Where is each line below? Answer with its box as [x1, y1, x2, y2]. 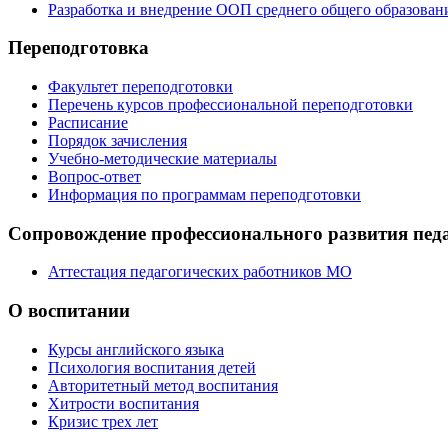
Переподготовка [8, 37, 149, 59]
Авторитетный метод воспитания [48, 376, 278, 394]
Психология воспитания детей [48, 358, 256, 376]
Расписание [48, 113, 128, 131]
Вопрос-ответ [48, 167, 141, 185]
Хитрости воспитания [48, 394, 199, 412]
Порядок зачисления [48, 131, 187, 149]
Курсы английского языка [48, 340, 224, 358]
